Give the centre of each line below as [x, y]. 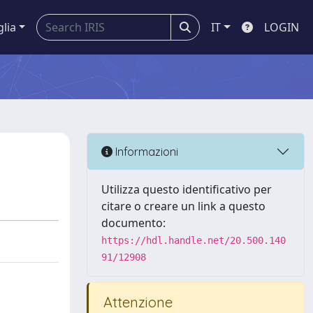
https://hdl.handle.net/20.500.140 [194, 240]
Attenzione [136, 302]
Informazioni [145, 151]
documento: [133, 223]
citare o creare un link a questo [183, 206]
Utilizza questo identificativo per [187, 189]
